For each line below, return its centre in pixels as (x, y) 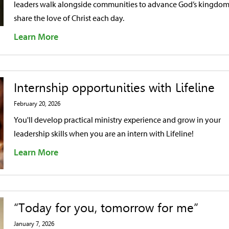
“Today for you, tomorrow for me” (106, 208)
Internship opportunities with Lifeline (114, 88)
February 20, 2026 (37, 104)
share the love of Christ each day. (69, 18)
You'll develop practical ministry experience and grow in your (117, 120)
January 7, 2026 (34, 224)
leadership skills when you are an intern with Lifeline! (104, 133)
